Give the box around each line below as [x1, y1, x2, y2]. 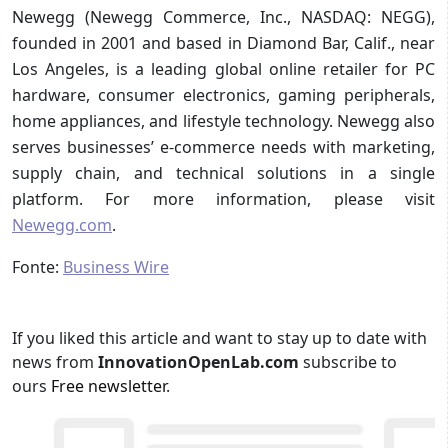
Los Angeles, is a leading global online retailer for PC [12, 57, 435, 80]
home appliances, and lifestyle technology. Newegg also [12, 109, 435, 132]
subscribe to [303, 350, 397, 373]
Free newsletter [51, 374, 166, 397]
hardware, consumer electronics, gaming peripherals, [12, 83, 435, 106]
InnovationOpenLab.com [98, 350, 303, 373]
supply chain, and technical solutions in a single [12, 161, 435, 184]
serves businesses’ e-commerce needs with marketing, [12, 135, 435, 158]
